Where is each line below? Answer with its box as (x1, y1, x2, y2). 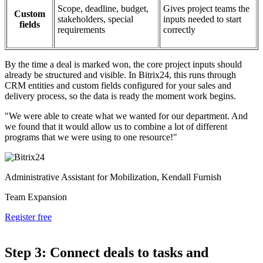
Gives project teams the (163, 4, 249, 14)
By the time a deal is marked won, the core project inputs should (5, 59, 242, 70)
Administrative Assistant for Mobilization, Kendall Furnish (5, 172, 221, 183)
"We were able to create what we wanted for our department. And (5, 111, 248, 122)
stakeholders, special (58, 14, 133, 25)
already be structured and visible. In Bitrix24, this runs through (5, 70, 236, 80)
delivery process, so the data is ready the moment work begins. (5, 91, 236, 102)
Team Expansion (5, 192, 67, 203)
